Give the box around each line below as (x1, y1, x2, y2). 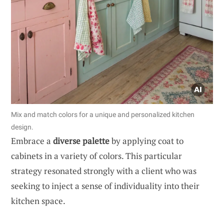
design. (11, 122, 33, 131)
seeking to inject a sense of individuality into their (11, 179, 199, 191)
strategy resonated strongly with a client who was (11, 164, 196, 176)
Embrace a (11, 134, 53, 146)
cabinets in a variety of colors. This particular (11, 149, 182, 161)
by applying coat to (109, 134, 183, 146)
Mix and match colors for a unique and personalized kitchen (11, 110, 194, 118)
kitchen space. (11, 194, 65, 206)
